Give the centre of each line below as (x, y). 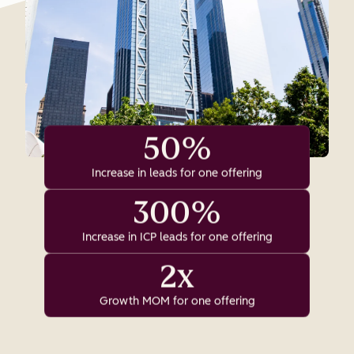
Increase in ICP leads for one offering (177, 237)
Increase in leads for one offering (177, 173)
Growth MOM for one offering (177, 301)
